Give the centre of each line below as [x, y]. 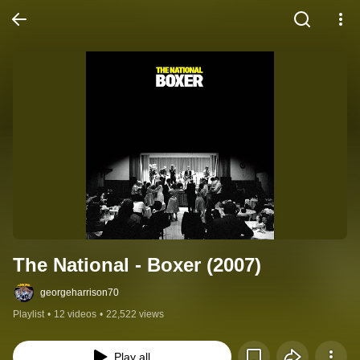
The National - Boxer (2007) [137, 265]
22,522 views [135, 315]
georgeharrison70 [80, 293]
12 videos [75, 315]
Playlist [29, 315]
